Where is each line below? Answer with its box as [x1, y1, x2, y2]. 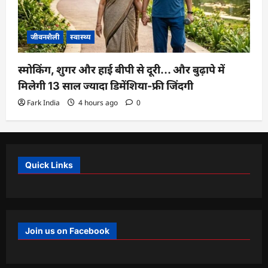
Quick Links [25, 159, 73, 170]
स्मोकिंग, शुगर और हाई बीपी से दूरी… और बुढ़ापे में [18, 63, 225, 76]
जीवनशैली [31, 31, 60, 42]
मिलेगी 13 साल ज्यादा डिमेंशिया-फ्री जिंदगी [18, 79, 193, 92]
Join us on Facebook [25, 225, 109, 236]
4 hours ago [77, 97, 120, 108]
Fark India [27, 97, 60, 108]
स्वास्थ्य [70, 31, 91, 42]
